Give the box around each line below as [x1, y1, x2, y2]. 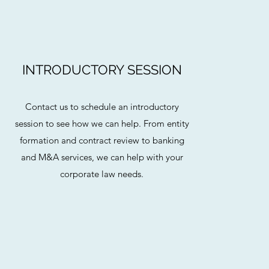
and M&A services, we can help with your [20, 151, 183, 163]
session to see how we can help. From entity [14, 118, 189, 129]
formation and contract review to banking [19, 134, 184, 146]
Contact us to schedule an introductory [25, 101, 179, 112]
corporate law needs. [60, 168, 144, 180]
